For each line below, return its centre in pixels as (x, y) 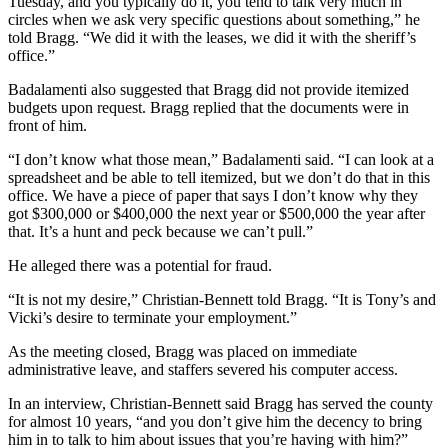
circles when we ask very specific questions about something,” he (214, 20)
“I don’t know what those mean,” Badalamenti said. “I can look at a (221, 160)
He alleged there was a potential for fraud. (140, 266)
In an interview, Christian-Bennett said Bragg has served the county (220, 404)
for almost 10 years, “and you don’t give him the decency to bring (215, 422)
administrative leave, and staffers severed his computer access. (203, 370)
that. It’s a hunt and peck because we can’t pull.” (160, 232)
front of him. (47, 126)
